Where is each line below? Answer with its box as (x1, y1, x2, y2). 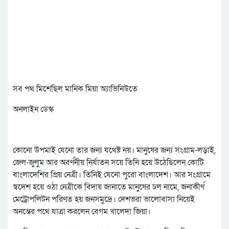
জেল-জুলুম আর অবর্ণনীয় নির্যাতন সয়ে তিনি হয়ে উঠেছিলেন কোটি (13, 157, 204, 169)
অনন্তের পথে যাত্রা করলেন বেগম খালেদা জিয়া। (13, 206, 151, 218)
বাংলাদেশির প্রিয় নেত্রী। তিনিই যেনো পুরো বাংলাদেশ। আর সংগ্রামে (13, 169, 211, 181)
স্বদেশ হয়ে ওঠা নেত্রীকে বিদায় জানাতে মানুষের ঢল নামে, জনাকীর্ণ (13, 181, 204, 193)
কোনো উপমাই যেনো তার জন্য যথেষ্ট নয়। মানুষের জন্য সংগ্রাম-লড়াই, (13, 145, 216, 156)
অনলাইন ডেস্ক (13, 104, 54, 116)
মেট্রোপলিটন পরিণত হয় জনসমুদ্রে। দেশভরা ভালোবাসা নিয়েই (13, 194, 195, 205)
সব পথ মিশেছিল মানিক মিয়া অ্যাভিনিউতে (13, 83, 138, 95)
